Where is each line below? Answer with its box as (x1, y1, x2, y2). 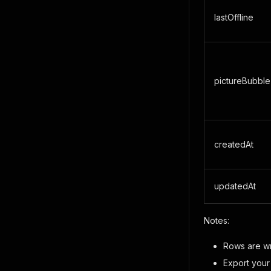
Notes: (204, 215, 229, 226)
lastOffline (214, 12, 253, 22)
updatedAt (214, 181, 256, 191)
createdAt (214, 139, 253, 149)
